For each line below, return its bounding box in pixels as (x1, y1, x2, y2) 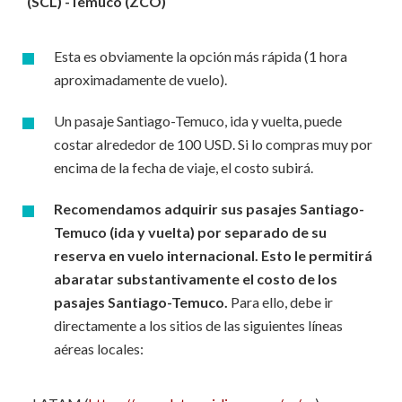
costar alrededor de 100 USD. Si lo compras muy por (54, 135, 372, 153)
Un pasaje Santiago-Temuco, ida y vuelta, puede (54, 112, 342, 129)
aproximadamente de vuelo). (54, 71, 232, 88)
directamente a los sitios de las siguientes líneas (54, 317, 343, 334)
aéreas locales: (54, 340, 146, 357)
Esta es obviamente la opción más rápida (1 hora (54, 48, 347, 65)
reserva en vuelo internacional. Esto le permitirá (54, 247, 372, 264)
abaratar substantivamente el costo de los (54, 270, 337, 287)
